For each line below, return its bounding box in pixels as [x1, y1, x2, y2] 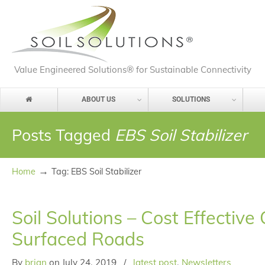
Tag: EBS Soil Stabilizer [51, 166, 141, 177]
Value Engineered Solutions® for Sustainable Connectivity [14, 64, 251, 75]
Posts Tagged [12, 125, 115, 145]
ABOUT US [81, 95, 115, 104]
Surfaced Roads [12, 227, 144, 250]
